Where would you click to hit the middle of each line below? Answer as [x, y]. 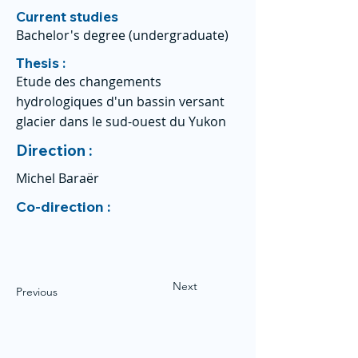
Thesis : [41, 63]
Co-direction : [65, 207]
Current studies [67, 16]
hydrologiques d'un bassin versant [120, 101]
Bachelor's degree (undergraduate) [122, 35]
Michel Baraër [58, 178]
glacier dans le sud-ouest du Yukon [121, 121]
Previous [37, 292]
